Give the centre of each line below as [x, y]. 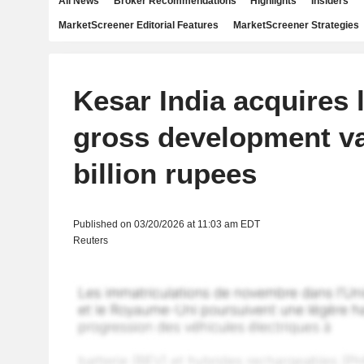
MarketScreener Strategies [296, 25]
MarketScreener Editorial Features [139, 25]
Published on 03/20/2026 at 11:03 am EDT [166, 224]
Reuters [90, 240]
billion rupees [165, 173]
